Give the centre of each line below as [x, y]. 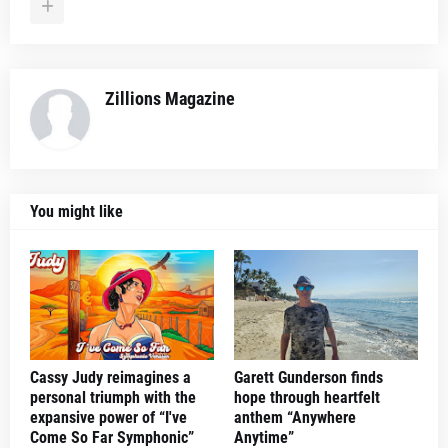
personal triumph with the [113, 397]
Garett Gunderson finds [308, 377]
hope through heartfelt [307, 397]
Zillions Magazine [170, 98]
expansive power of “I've [108, 417]
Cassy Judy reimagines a [110, 377]
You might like [76, 211]
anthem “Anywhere [295, 417]
